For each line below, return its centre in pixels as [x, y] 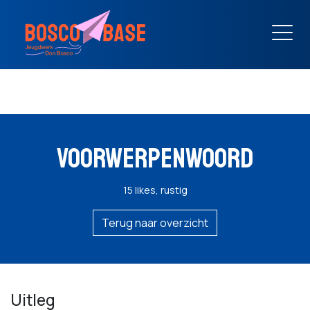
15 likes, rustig [155, 190]
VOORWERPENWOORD [155, 158]
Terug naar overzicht [155, 223]
